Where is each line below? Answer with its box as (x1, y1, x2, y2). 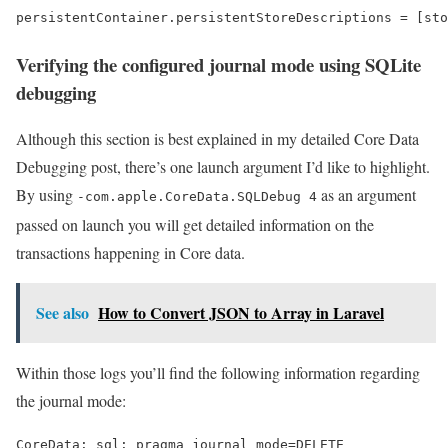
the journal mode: (16, 390, 126, 412)
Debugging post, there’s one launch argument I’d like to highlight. (16, 156, 430, 178)
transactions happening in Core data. (16, 242, 245, 264)
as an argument (317, 184, 416, 206)
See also (36, 301, 89, 325)
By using (16, 184, 77, 206)
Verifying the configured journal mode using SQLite (16, 50, 421, 78)
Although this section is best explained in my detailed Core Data (16, 128, 419, 150)
